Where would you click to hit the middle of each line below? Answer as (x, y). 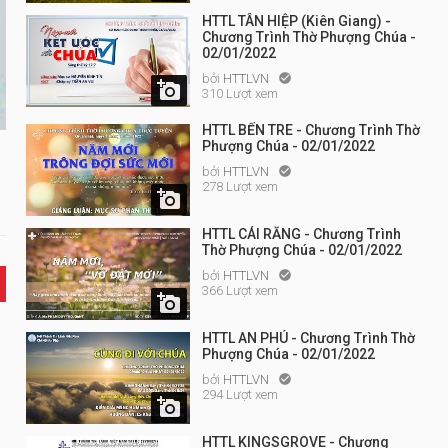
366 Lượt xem (240, 290)
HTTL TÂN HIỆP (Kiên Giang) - (296, 21)
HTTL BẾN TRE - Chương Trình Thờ (311, 130)
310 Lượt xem (240, 93)
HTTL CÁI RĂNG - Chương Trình (301, 234)
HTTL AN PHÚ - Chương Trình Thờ (308, 338)
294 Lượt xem (240, 394)
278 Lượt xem (240, 186)
